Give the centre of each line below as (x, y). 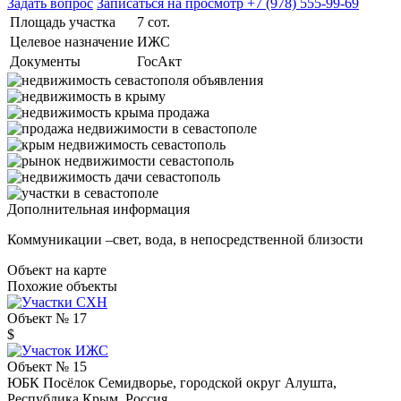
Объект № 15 (47, 366)
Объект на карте (57, 269)
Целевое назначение (72, 41)
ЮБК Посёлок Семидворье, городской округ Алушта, (172, 382)
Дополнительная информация (98, 209)
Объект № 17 (47, 318)
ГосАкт (159, 61)
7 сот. (154, 21)
